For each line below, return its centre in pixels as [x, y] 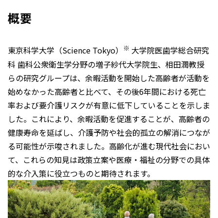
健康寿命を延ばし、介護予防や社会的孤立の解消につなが [109, 132]
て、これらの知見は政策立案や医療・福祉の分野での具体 [109, 159]
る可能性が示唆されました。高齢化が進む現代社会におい [109, 146]
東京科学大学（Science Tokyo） [65, 50]
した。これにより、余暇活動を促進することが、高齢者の [109, 118]
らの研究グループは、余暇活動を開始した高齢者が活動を [109, 78]
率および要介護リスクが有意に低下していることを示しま [109, 105]
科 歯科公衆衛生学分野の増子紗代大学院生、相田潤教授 [106, 64]
